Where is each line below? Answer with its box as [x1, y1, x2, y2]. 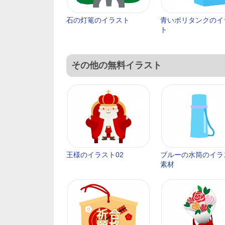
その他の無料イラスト [71, 60, 162, 70]
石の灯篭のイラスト [66, 16, 130, 24]
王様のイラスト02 [66, 151, 124, 159]
